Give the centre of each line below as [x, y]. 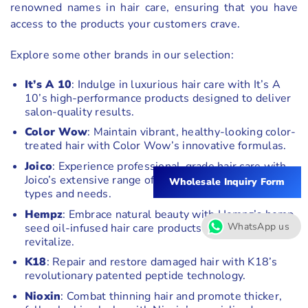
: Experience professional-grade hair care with [169, 166]
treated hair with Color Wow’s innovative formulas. [155, 146]
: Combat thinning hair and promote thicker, [172, 296]
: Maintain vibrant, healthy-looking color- [192, 132]
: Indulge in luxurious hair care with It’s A [176, 84]
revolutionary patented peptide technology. [135, 276]
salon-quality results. [79, 112]
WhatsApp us [258, 227]
